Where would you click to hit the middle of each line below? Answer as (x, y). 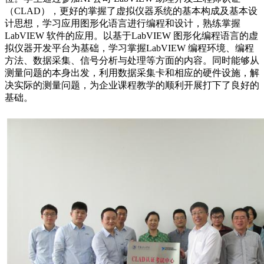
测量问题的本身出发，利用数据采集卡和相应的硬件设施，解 (132, 73)
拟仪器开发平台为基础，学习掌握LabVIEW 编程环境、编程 (129, 48)
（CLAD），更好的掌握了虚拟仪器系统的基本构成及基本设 (131, 11)
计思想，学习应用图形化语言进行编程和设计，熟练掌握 (123, 24)
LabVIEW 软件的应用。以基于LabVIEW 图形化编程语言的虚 (131, 36)
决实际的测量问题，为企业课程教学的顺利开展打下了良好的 (132, 85)
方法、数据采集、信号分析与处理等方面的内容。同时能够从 (132, 61)
